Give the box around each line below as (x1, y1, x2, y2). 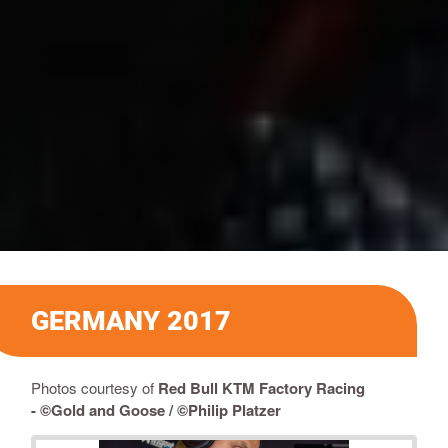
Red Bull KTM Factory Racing (158, 377, 365, 400)
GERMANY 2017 (31, 305, 231, 338)
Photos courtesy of (31, 377, 158, 399)
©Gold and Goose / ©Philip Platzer (40, 399, 281, 422)
